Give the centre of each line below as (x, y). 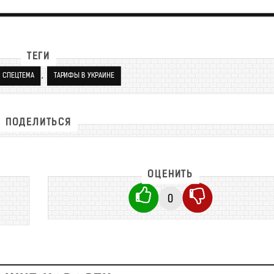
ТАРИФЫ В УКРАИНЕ (84, 76)
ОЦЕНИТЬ (170, 175)
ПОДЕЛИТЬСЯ (38, 123)
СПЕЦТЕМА (18, 76)
